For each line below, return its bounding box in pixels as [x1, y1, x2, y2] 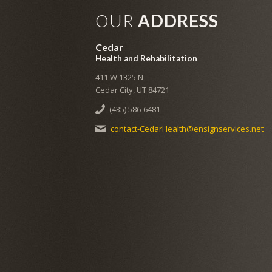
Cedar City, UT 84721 [95, 84, 169, 96]
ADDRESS [138, 10, 219, 31]
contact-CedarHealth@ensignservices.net [110, 123, 263, 135]
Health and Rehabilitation [95, 53, 197, 63]
